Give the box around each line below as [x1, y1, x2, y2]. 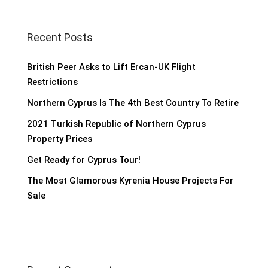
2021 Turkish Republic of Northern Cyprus [27, 118, 206, 129]
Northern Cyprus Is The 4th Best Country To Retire [27, 97, 239, 108]
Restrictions [27, 76, 78, 87]
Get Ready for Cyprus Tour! [27, 154, 141, 165]
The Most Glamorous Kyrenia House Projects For [27, 175, 233, 186]
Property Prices [27, 133, 92, 144]
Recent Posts [27, 31, 93, 44]
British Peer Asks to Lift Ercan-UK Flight [27, 61, 196, 72]
